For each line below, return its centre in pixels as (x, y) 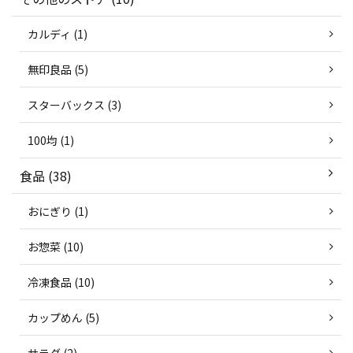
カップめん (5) (63, 318)
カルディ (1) (58, 34)
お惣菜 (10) (56, 247)
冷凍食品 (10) (61, 282)
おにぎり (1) (58, 211)
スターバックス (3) (74, 105)
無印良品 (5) (58, 69)
